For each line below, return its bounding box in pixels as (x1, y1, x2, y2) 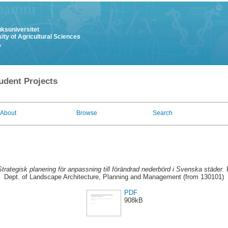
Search (153, 109, 173, 117)
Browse (76, 109, 97, 117)
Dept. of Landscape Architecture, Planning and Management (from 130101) (4, 173, 224, 181)
